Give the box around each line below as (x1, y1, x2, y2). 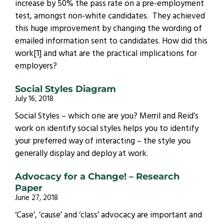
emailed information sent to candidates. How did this (15, 33, 207, 50)
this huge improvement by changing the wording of (15, 21, 202, 37)
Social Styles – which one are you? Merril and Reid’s (15, 108, 198, 125)
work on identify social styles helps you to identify (15, 121, 198, 137)
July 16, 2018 (15, 92, 53, 107)
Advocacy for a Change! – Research (15, 170, 179, 182)
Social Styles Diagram (15, 83, 116, 94)
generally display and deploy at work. (15, 146, 148, 162)
